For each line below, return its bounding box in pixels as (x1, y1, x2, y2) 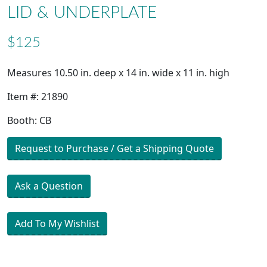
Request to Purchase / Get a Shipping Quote (15, 142, 214, 156)
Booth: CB (7, 114, 51, 128)
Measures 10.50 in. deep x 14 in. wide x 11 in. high (7, 66, 229, 80)
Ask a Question (15, 179, 83, 193)
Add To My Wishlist (15, 217, 100, 231)
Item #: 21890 (7, 90, 68, 104)
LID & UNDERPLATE (7, 4, 157, 21)
